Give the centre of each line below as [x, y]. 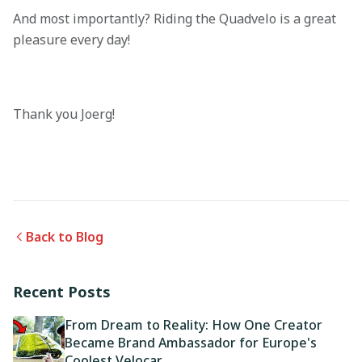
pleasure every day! [72, 40]
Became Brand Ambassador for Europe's [191, 343]
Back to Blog [65, 237]
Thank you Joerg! [64, 114]
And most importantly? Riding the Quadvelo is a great [175, 19]
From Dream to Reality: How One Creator [194, 325]
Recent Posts [62, 292]
